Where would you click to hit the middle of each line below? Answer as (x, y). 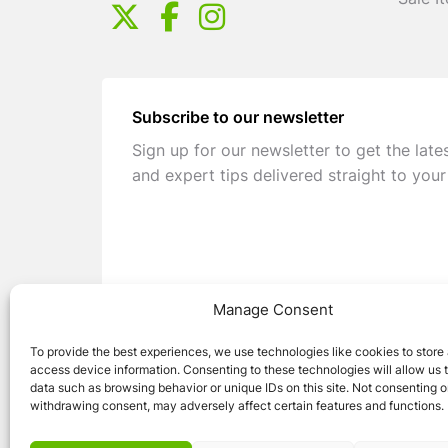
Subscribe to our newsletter (238, 119)
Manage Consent (272, 311)
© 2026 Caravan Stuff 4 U (213, 434)
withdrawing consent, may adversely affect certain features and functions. (237, 407)
